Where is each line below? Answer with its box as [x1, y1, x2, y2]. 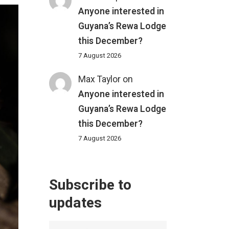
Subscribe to [49, 175, 131, 196]
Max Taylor [78, 73, 121, 86]
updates [49, 193, 102, 214]
